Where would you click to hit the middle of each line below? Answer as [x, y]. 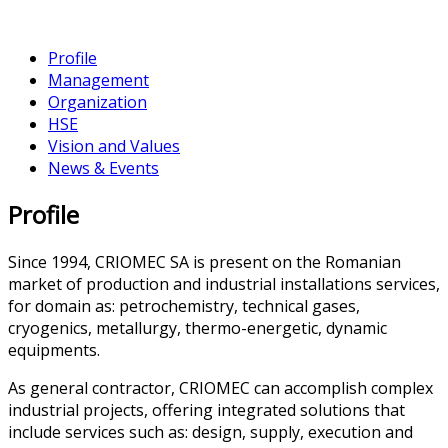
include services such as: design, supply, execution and [210, 432]
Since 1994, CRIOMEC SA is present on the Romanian [204, 262]
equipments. [54, 350]
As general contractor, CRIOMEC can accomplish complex [220, 388]
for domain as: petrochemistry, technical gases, [184, 306]
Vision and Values [114, 145]
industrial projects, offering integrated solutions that [206, 410]
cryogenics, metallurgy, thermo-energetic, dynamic [197, 328]
